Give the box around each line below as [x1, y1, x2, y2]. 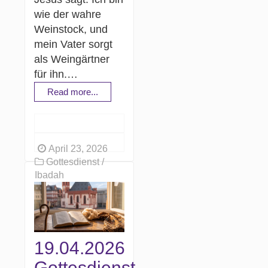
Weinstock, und [34, 23, 108, 35]
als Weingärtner [34, 53, 110, 65]
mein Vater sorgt [34, 38, 113, 50]
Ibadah [35, 169, 65, 180]
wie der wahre [34, 8, 102, 20]
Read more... [47, 86, 99, 97]
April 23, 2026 [46, 143, 108, 154]
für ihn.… [34, 68, 78, 80]
